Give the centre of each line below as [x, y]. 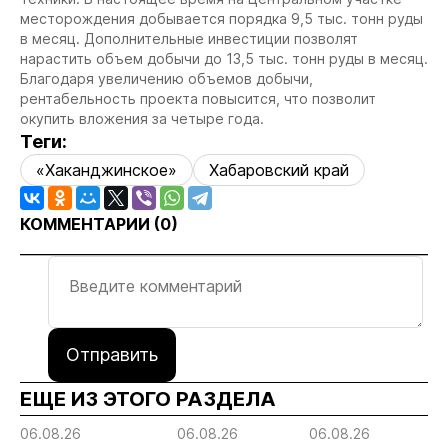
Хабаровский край [279, 170]
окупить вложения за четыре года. [142, 118]
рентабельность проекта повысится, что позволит [198, 98]
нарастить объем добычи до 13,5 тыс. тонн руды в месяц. [224, 58]
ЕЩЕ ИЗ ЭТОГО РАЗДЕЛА [148, 399]
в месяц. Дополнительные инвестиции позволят [189, 38]
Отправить [112, 354]
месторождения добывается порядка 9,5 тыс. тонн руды [221, 18]
